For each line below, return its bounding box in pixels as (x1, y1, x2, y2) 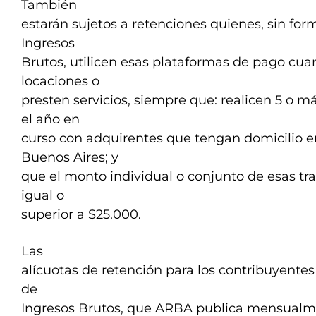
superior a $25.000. (21, 207, 141, 222)
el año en (21, 111, 80, 127)
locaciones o (21, 73, 99, 89)
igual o (21, 188, 64, 203)
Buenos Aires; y (21, 150, 119, 165)
